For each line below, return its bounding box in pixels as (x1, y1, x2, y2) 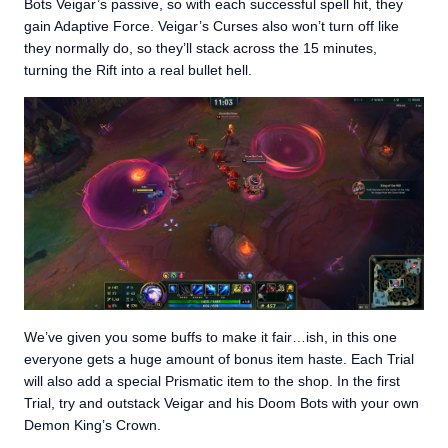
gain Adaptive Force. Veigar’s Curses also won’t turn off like (24, 18, 399, 34)
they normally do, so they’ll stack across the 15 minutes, (24, 40, 377, 56)
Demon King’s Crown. (24, 416, 165, 433)
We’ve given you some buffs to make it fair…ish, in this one (24, 328, 397, 345)
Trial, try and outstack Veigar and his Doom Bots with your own (24, 394, 419, 411)
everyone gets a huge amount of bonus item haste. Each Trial (24, 350, 414, 367)
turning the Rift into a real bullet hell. (24, 62, 252, 78)
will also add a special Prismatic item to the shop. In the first (24, 372, 400, 389)
